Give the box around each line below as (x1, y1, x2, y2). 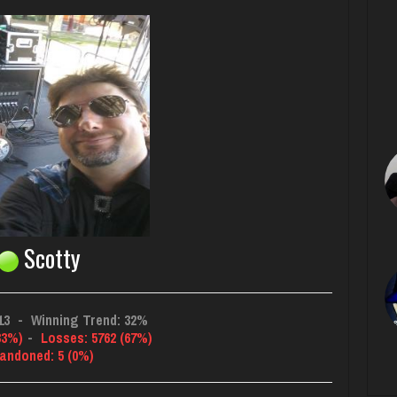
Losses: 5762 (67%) (36, 328, 152, 348)
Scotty (19, 240, 81, 276)
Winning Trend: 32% (27, 310, 148, 331)
